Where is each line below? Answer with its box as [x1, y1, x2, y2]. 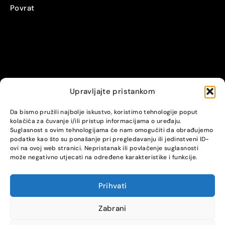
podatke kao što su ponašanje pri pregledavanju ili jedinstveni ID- [10, 135, 209, 143]
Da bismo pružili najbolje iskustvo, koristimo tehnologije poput [10, 108, 198, 116]
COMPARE [89, 183, 124, 192]
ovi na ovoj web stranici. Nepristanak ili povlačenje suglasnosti [10, 144, 198, 152]
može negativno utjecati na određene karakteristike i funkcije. [10, 153, 198, 161]
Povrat [10, 3, 35, 13]
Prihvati [98, 180, 127, 191]
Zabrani [98, 203, 127, 213]
